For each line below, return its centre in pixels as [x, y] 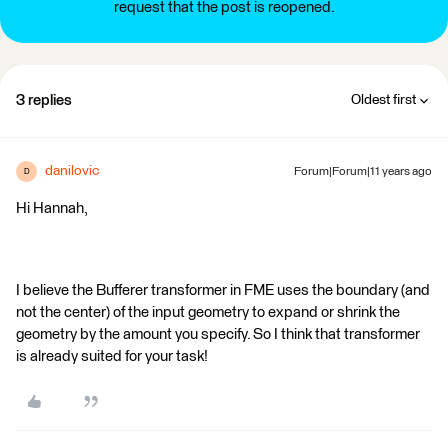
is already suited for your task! [115, 356]
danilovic [72, 171]
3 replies [44, 100]
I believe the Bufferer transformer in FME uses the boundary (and [223, 290]
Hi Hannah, [52, 208]
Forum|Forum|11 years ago [363, 172]
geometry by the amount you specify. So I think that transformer [218, 334]
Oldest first [383, 100]
